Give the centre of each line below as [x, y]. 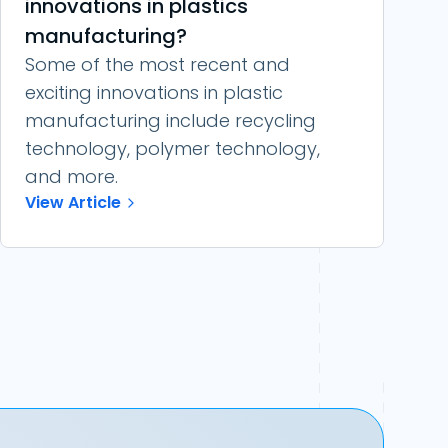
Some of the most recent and [157, 64]
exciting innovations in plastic [154, 92]
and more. [71, 176]
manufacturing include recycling [170, 120]
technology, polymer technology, [172, 148]
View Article [73, 202]
